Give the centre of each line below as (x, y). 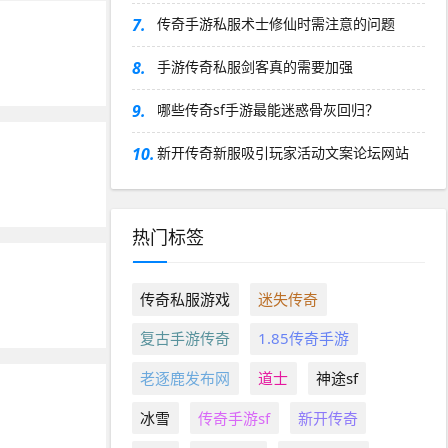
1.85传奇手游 (304, 338)
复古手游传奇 (185, 338)
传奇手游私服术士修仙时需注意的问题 (276, 23)
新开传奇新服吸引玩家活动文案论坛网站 (283, 152)
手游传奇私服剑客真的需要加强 (255, 66)
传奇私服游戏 (185, 298)
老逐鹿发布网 (185, 377)
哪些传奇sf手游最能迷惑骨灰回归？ (268, 109)
